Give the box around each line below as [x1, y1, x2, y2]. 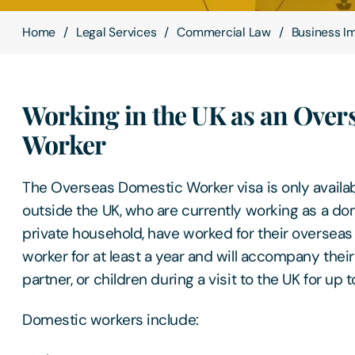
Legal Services [75, 24, 157, 40]
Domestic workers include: [22, 310, 199, 330]
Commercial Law [177, 24, 271, 40]
